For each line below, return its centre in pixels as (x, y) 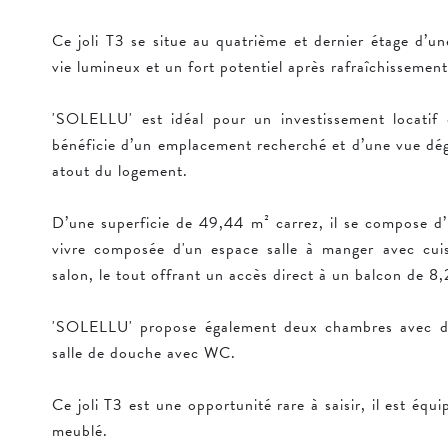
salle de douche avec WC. (144, 353)
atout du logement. (120, 171)
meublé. (80, 431)
